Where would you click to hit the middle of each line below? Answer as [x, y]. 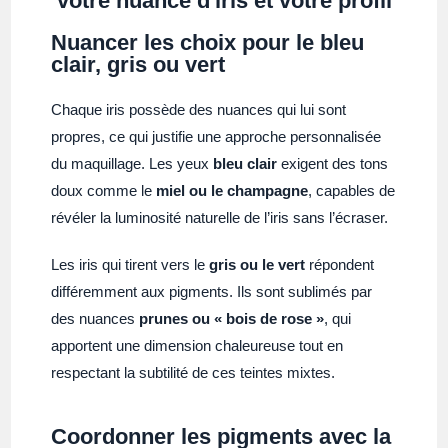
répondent [340, 264]
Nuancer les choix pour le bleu [208, 42]
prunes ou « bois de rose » [232, 318]
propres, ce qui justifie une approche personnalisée [216, 136]
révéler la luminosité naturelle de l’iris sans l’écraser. [220, 217]
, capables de [352, 190]
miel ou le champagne [232, 190]
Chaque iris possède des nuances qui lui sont [199, 109]
